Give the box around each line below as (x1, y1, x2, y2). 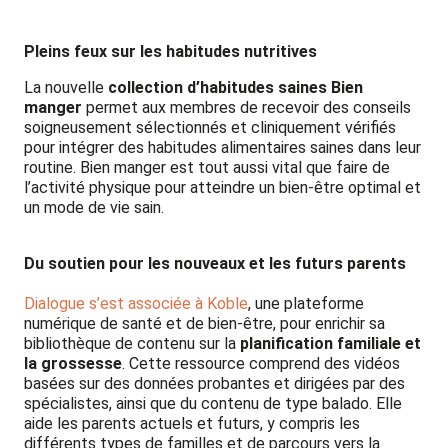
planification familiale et (240, 333, 421, 353)
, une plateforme (248, 293, 364, 313)
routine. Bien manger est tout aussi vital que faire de (24, 157, 390, 177)
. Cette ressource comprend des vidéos (122, 353, 400, 373)
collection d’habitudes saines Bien (108, 77, 363, 97)
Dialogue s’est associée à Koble (24, 293, 248, 313)
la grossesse (24, 353, 122, 373)
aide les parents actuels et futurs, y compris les (24, 413, 360, 433)
